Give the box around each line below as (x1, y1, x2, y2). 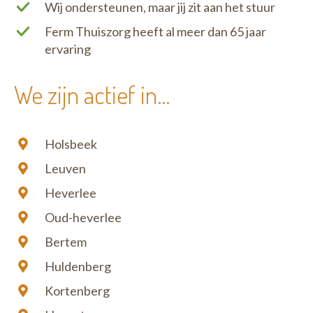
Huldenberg (45, 259, 111, 275)
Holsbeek (45, 136, 97, 152)
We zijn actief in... (14, 78, 170, 111)
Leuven (45, 161, 86, 177)
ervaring (45, 41, 91, 57)
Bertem (45, 234, 87, 250)
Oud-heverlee (45, 210, 122, 226)
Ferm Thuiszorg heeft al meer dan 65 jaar (45, 24, 266, 40)
